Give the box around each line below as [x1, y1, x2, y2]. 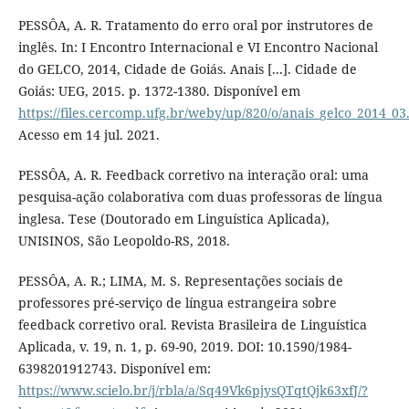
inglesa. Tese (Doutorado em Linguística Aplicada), [17, 209, 330, 227]
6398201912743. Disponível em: [17, 359, 211, 377]
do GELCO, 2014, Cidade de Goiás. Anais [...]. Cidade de [17, 59, 357, 78]
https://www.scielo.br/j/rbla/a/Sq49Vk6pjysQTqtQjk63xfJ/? [17, 381, 368, 399]
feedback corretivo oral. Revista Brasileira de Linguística [17, 315, 367, 333]
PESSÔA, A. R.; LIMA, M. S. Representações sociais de [17, 271, 343, 289]
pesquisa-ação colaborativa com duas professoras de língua [17, 187, 383, 205]
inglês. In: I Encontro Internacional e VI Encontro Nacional [17, 37, 378, 56]
